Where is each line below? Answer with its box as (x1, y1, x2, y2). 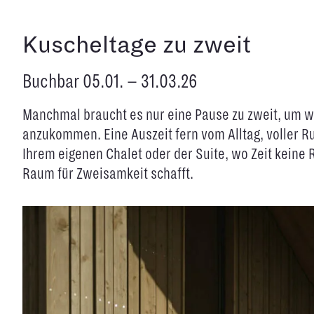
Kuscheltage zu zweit (22, 32, 251, 57)
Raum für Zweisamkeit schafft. (22, 165, 193, 182)
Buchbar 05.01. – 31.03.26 (22, 70, 197, 92)
